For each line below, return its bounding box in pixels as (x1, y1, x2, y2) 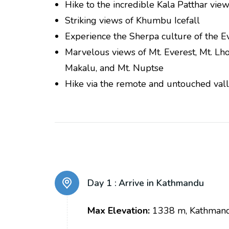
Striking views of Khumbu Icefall (65, 14, 200, 27)
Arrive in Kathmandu (119, 177, 204, 190)
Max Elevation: (87, 204, 150, 217)
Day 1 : (87, 177, 117, 190)
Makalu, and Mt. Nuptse (65, 62, 164, 75)
